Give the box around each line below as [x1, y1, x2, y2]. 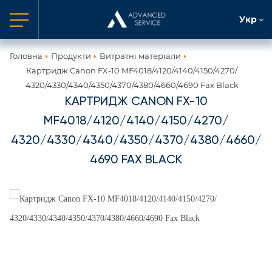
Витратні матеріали [100, 51, 181, 61]
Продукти [51, 51, 91, 61]
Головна [10, 51, 42, 61]
